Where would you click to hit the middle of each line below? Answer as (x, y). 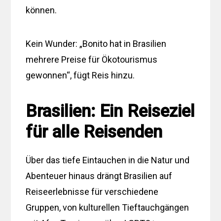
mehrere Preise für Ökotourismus (92, 59)
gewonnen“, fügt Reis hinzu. (80, 75)
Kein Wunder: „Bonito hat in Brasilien (96, 43)
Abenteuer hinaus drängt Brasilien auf (99, 176)
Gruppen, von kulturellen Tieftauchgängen (108, 207)
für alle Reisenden (94, 132)
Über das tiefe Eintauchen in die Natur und (108, 160)
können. (41, 10)
